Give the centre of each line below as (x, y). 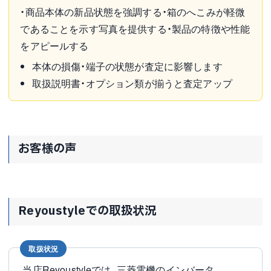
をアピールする (54, 45)
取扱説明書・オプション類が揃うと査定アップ (132, 83)
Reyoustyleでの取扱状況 (87, 211)
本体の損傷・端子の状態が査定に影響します (127, 66)
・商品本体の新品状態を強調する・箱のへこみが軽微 (133, 11)
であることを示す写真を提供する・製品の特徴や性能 (135, 28)
